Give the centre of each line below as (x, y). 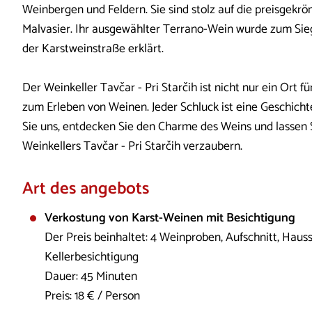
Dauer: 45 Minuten (91, 277)
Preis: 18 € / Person (92, 297)
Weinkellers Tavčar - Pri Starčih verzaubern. (132, 146)
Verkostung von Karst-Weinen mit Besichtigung (170, 219)
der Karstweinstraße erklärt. (94, 49)
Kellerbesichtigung (91, 258)
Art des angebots (86, 188)
